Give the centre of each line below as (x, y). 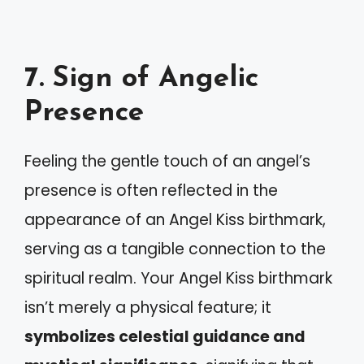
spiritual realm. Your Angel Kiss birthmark (178, 278)
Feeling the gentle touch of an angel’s (167, 161)
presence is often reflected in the (151, 190)
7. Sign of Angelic (141, 79)
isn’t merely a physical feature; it (148, 307)
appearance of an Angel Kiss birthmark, (175, 219)
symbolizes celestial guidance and (165, 336)
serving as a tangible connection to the (175, 249)
